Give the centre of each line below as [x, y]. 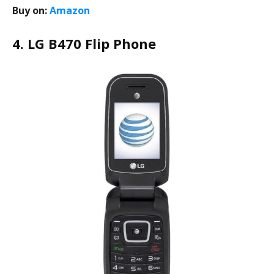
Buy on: [31, 10]
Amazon [70, 10]
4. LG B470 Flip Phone [84, 43]
